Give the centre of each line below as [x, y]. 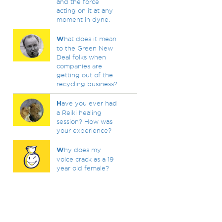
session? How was [84, 121]
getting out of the [84, 75]
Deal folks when [81, 57]
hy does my [82, 150]
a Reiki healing [79, 112]
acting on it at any [84, 10]
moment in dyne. [83, 19]
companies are [79, 66]
